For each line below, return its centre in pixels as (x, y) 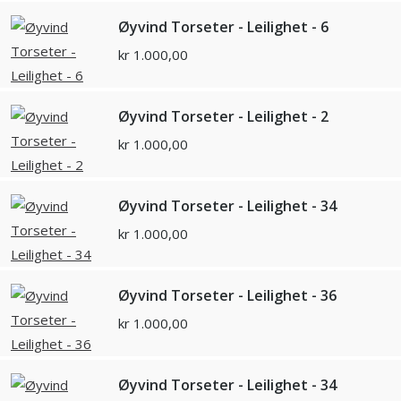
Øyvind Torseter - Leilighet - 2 (223, 117)
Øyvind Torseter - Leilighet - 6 (223, 27)
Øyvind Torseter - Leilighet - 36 (227, 296)
